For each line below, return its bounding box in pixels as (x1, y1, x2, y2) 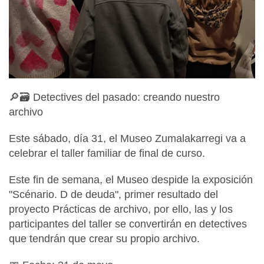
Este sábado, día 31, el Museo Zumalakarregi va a (9, 133, 246, 145)
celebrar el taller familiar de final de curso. (9, 147, 205, 160)
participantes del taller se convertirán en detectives (9, 218, 247, 230)
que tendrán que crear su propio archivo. (9, 233, 200, 245)
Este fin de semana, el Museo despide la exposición (9, 174, 253, 186)
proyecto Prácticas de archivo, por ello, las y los (9, 203, 233, 216)
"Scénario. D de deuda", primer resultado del (9, 189, 218, 201)
